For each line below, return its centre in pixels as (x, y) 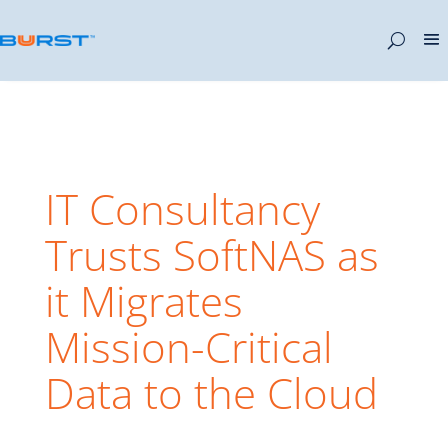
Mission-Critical (188, 346)
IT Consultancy (182, 208)
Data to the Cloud (211, 392)
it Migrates (143, 300)
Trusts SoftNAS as (211, 254)
